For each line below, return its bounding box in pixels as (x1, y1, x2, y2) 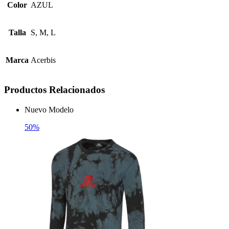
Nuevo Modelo (25, 105, 74, 114)
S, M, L (31, 28, 56, 37)
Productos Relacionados (4, 84, 105, 95)
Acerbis (31, 56, 56, 65)
